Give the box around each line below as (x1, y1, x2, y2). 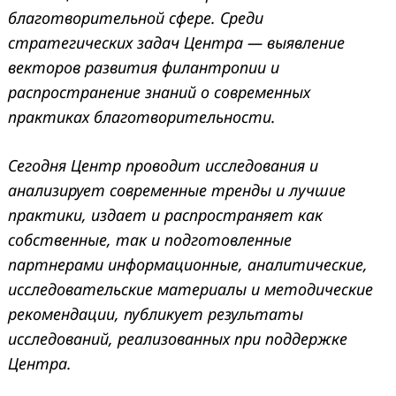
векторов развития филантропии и (8, 56, 279, 78)
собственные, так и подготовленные (8, 228, 292, 250)
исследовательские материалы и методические (8, 278, 373, 300)
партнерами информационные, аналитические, (8, 253, 368, 275)
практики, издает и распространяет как (8, 203, 323, 225)
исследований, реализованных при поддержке (8, 327, 347, 349)
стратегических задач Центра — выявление (8, 31, 345, 53)
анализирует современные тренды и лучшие (8, 179, 346, 201)
